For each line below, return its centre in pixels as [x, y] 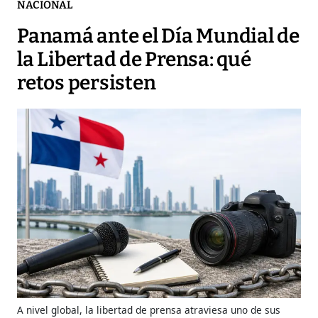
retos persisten [87, 83]
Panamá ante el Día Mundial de [158, 36]
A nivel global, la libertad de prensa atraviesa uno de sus [149, 309]
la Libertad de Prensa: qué [134, 60]
